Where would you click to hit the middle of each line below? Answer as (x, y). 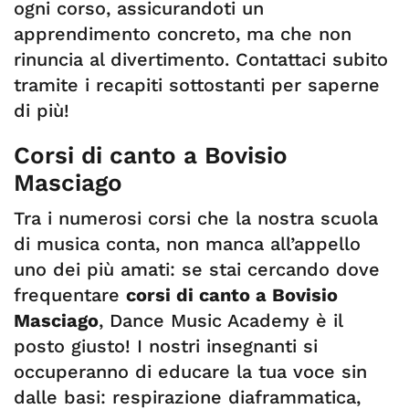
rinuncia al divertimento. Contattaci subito (201, 59)
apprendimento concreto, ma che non (183, 34)
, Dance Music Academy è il (220, 320)
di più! (42, 110)
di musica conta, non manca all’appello (187, 244)
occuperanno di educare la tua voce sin (190, 372)
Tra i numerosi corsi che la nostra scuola (196, 218)
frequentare (70, 295)
